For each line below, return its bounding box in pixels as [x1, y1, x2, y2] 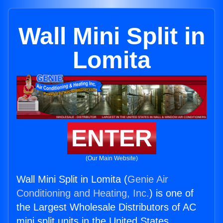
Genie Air [127, 174, 168, 185]
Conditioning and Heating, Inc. [16, 188, 149, 199]
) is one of [149, 188, 194, 199]
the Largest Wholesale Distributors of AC [16, 202, 196, 213]
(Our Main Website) [85, 155, 138, 162]
